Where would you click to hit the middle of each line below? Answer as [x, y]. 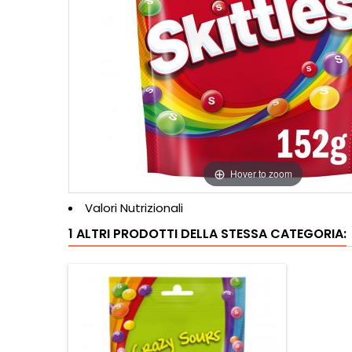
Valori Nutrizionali [134, 208]
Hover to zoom [262, 173]
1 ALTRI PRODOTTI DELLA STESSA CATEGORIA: [207, 234]
